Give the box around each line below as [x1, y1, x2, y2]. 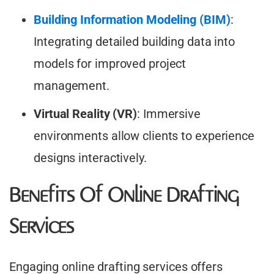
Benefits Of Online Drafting [9, 185, 239, 209]
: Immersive [137, 106, 201, 122]
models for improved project [34, 56, 187, 72]
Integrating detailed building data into [34, 34, 235, 50]
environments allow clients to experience [34, 128, 254, 144]
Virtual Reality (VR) [34, 106, 137, 122]
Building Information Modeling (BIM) [34, 12, 231, 28]
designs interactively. [34, 150, 147, 166]
